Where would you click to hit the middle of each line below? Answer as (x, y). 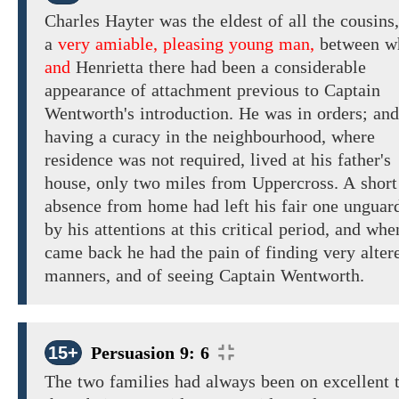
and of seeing (165, 276)
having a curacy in (112, 137)
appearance (88, 90)
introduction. (187, 114)
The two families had (122, 382)
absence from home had (132, 206)
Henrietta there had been (166, 67)
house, (70, 183)
